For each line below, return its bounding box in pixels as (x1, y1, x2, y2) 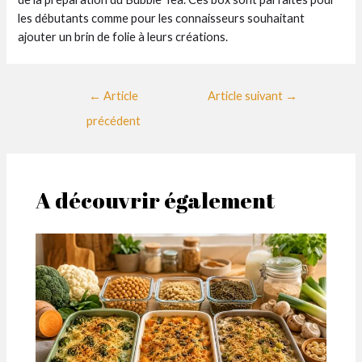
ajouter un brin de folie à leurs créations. (18, 29, 229, 44)
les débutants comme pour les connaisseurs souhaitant (18, 11, 305, 25)
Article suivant (207, 88, 285, 103)
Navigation (44, 82, 103, 97)
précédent (86, 113, 141, 128)
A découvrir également (36, 185, 276, 216)
